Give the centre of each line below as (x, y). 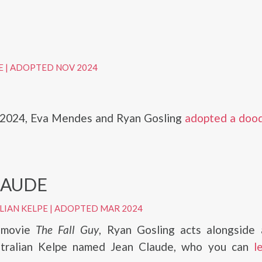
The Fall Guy (67, 229)
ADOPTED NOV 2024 (54, 67)
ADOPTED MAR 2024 (98, 208)
